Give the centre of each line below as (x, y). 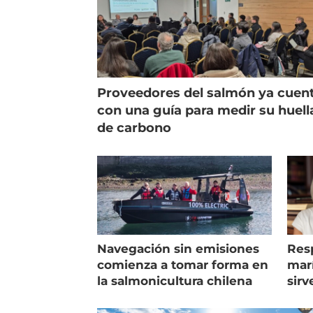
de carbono (134, 128)
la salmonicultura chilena (175, 281)
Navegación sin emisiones (179, 249)
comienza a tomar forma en (183, 265)
